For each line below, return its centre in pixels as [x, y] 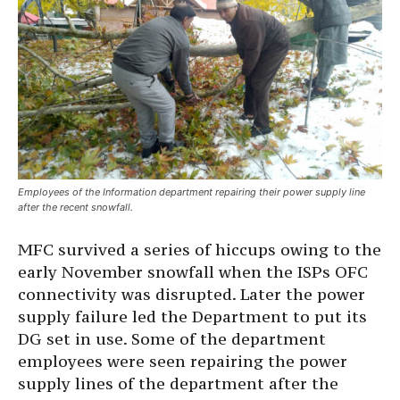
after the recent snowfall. [75, 208]
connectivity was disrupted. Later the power [192, 295]
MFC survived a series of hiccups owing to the [200, 250]
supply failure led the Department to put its [192, 317]
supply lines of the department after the [178, 384]
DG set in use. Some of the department [172, 339]
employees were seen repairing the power [183, 362]
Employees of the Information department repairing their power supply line [192, 192]
